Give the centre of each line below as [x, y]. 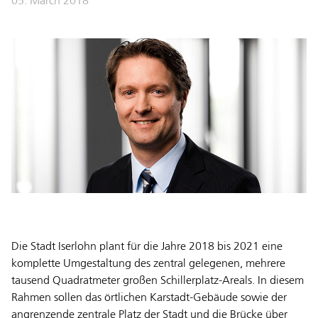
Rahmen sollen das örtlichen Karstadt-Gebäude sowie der [149, 298]
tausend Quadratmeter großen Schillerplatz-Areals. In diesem [158, 281]
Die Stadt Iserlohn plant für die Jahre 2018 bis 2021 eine [147, 247]
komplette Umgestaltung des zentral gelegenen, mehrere [148, 264]
